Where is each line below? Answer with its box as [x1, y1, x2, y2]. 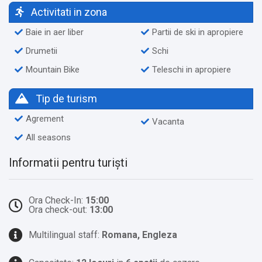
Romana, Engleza [102, 229, 177, 240]
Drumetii [26, 45, 57, 56]
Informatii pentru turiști [9, 155, 127, 170]
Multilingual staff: [29, 229, 102, 240]
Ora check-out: [29, 204, 89, 215]
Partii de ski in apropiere [152, 26, 243, 37]
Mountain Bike [26, 64, 80, 75]
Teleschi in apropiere [152, 64, 231, 75]
